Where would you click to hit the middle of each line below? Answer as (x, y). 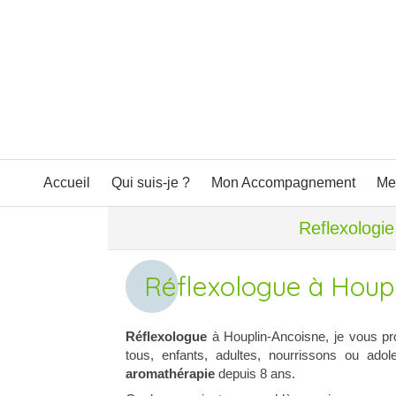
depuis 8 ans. (255, 373)
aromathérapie (170, 373)
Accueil (67, 183)
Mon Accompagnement (283, 183)
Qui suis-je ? (151, 183)
